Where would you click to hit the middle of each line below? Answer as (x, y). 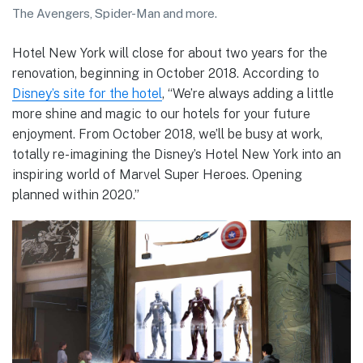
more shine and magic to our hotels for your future (161, 113)
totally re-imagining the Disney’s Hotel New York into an (177, 154)
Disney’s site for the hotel (87, 93)
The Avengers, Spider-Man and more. (115, 13)
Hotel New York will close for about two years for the (170, 53)
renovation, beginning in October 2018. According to (166, 73)
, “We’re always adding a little (248, 93)
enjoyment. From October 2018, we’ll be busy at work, (167, 134)
